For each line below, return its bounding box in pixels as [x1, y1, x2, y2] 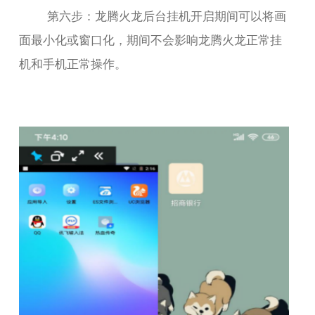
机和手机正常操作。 [19, 53, 127, 72]
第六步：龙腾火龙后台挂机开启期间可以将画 [47, 6, 287, 24]
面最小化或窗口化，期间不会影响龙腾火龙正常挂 [19, 30, 283, 48]
